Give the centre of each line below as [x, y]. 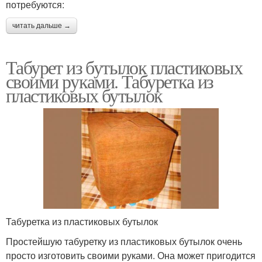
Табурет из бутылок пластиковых [124, 67]
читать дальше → [42, 25]
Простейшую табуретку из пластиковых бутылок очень [124, 242]
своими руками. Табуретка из [110, 81]
